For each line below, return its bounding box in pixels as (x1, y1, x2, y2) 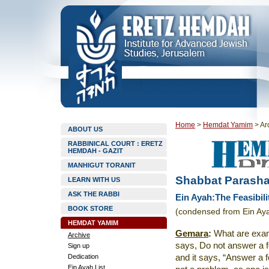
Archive (68, 231, 90, 238)
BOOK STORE (68, 205, 113, 212)
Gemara (175, 229, 208, 238)
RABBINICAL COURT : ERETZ (68, 140, 163, 147)
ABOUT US (68, 125, 103, 133)
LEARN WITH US (68, 176, 120, 183)
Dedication (68, 253, 98, 260)
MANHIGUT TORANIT (68, 162, 136, 169)
